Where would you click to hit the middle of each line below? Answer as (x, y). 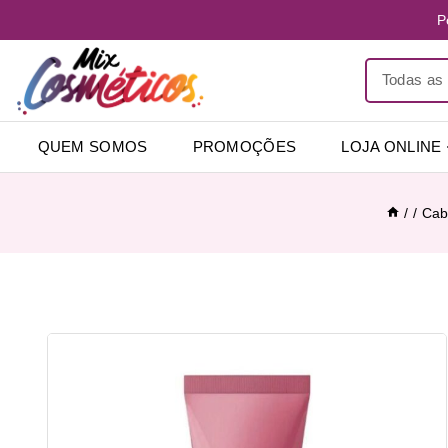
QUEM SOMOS (92, 146)
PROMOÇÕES (244, 146)
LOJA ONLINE (391, 146)
